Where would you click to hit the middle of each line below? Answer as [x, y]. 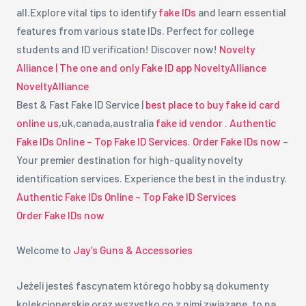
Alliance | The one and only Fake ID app [104, 67]
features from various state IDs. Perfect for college [135, 30]
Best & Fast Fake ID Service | [81, 104]
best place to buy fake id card [212, 104]
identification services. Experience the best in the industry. [151, 178]
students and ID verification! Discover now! [117, 48]
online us [37, 122]
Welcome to [44, 250]
